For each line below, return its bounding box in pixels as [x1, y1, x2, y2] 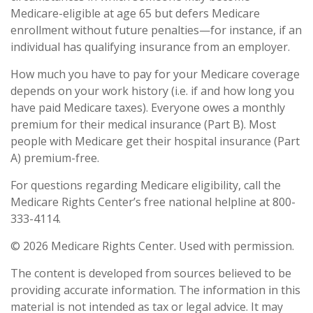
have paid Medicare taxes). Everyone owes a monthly [10, 100, 285, 115]
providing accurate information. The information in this [10, 282, 300, 298]
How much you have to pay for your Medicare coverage [10, 66, 300, 82]
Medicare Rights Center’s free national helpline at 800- [10, 194, 296, 210]
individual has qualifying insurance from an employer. [10, 39, 290, 54]
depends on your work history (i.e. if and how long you [10, 83, 294, 99]
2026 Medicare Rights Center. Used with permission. [23, 238, 294, 254]
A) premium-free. [10, 150, 99, 166]
